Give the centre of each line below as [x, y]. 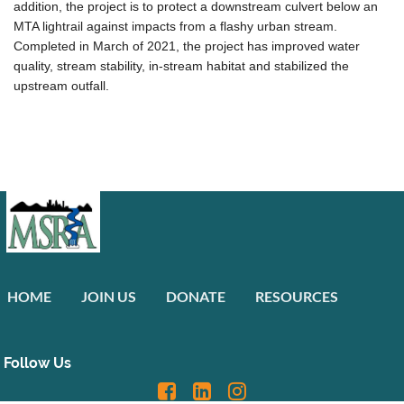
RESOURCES [297, 297]
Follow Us [37, 363]
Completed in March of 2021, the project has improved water [187, 46]
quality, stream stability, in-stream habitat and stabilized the [181, 66]
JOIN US [109, 297]
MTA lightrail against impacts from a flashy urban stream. [177, 27]
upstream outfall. [61, 86]
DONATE [196, 297]
